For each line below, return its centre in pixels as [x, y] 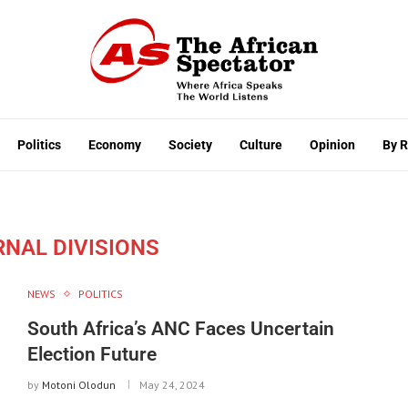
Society [190, 144]
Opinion [332, 144]
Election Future [92, 354]
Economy [115, 144]
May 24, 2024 [172, 384]
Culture [261, 144]
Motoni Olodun [78, 384]
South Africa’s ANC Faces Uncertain [180, 328]
